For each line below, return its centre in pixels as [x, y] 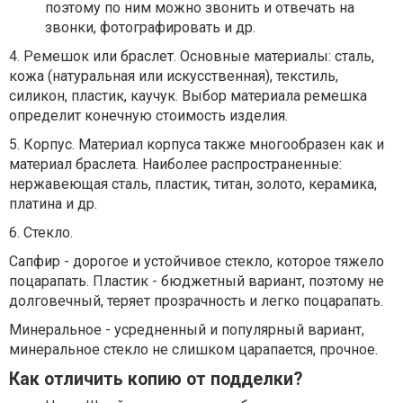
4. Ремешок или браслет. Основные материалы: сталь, [192, 56]
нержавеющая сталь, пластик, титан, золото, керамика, [193, 184]
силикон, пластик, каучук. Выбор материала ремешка [188, 96]
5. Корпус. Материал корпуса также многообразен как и [197, 144]
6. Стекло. [41, 233]
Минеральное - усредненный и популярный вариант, [187, 330]
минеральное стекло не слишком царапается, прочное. [193, 349]
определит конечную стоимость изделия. [148, 116]
